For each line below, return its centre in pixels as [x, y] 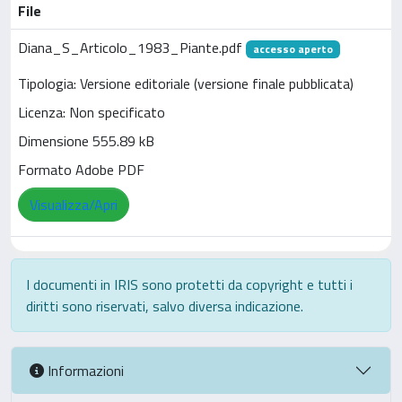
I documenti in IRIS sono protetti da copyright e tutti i [189, 284]
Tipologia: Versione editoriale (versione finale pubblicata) [186, 84]
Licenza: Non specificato [92, 113]
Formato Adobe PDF [81, 170]
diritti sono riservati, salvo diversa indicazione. [165, 306]
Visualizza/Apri [74, 205]
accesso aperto [293, 49]
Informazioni [84, 370]
